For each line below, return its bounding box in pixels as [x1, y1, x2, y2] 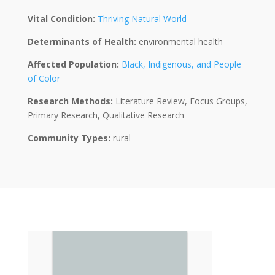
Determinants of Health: [27, 35, 139, 47]
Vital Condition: [27, 12, 98, 25]
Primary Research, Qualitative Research [27, 109, 184, 121]
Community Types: [27, 131, 113, 144]
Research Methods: [27, 95, 115, 107]
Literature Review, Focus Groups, [115, 95, 247, 107]
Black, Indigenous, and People [121, 58, 241, 70]
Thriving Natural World [97, 12, 187, 25]
